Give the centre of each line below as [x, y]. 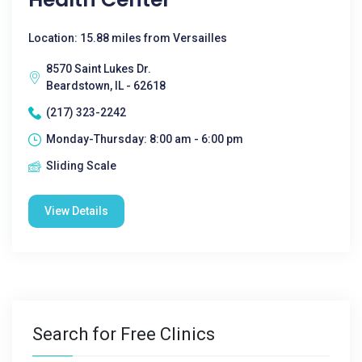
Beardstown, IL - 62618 [106, 86]
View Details [76, 211]
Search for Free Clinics [124, 334]
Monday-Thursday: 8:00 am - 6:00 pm [145, 139]
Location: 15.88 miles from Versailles [128, 38]
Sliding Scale [81, 166]
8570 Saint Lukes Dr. [99, 69]
